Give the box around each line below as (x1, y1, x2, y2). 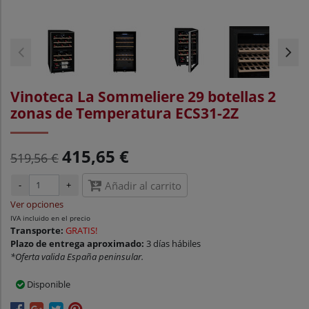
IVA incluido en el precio (10, 213, 90, 223)
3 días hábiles (146, 237, 201, 250)
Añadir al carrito (102, 179, 181, 193)
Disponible (25, 278, 70, 291)
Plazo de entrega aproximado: (10, 237, 146, 250)
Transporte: (10, 224, 66, 237)
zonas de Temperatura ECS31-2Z (10, 103, 239, 123)
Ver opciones (10, 198, 63, 211)
